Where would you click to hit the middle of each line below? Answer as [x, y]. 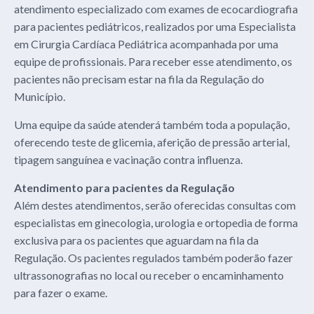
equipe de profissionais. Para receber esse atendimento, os [153, 62]
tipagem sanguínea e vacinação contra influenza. [128, 160]
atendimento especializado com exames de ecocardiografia [156, 9]
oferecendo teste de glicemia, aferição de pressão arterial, [152, 142]
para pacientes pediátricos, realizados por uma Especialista [155, 27]
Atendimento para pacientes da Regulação [124, 188]
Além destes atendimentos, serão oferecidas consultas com [155, 205]
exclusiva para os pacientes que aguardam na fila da [136, 240]
